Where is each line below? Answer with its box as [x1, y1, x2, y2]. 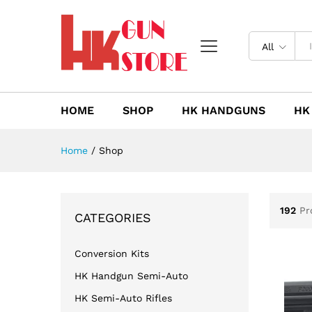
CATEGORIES [75, 210, 151, 225]
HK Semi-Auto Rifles [75, 292, 172, 304]
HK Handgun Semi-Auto [75, 270, 188, 281]
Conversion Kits [75, 247, 149, 259]
